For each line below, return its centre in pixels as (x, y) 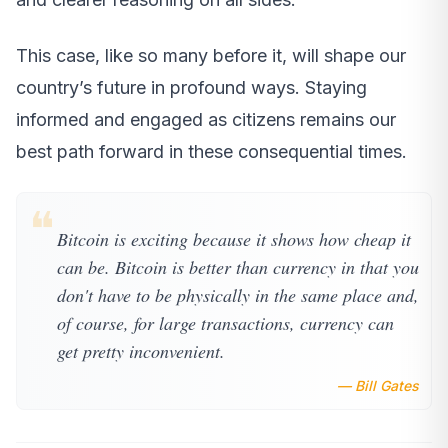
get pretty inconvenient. (141, 350)
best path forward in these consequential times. (211, 151)
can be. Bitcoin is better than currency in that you (238, 266)
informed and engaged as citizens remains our (206, 119)
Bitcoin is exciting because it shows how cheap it (234, 238)
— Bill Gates (378, 385)
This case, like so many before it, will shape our (211, 55)
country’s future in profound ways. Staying (191, 87)
